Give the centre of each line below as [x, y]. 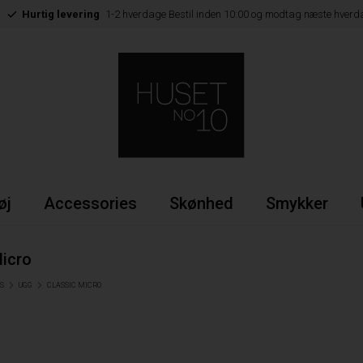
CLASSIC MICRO [75, 285]
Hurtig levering [60, 14]
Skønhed [201, 203]
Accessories [90, 203]
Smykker [297, 203]
